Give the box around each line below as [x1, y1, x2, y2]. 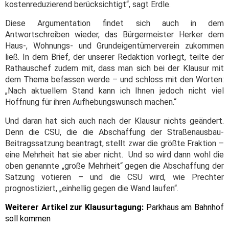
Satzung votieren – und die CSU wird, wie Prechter [5, 172, 224, 182]
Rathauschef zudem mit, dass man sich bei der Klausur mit [5, 63, 224, 74]
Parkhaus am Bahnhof [146, 202, 224, 213]
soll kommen [5, 214, 51, 224]
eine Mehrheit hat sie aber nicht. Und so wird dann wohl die [5, 150, 224, 160]
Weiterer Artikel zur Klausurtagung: [5, 202, 146, 213]
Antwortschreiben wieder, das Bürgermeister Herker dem [5, 30, 224, 40]
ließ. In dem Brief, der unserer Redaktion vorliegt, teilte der [5, 52, 224, 62]
